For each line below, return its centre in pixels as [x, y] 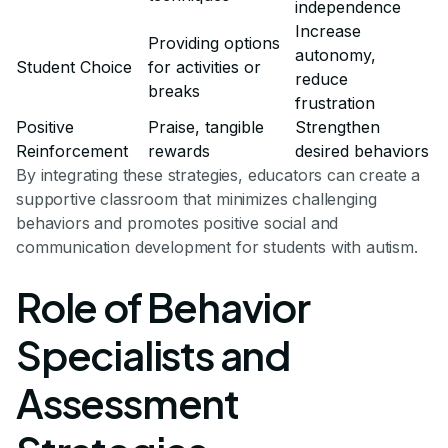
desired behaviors [362, 151]
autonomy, [335, 55]
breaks [174, 91]
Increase [328, 31]
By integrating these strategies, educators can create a [218, 175]
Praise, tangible [206, 127]
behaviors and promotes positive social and [177, 223]
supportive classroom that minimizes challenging [196, 199]
